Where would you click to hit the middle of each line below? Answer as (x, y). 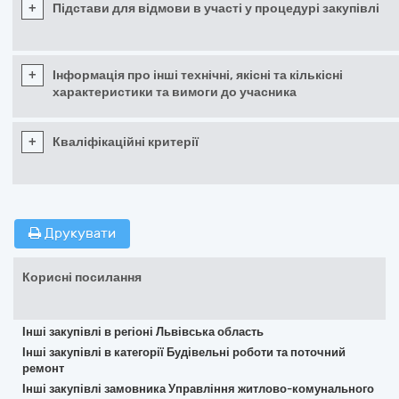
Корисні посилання (82, 277)
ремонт (43, 368)
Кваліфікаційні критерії (126, 142)
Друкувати (78, 233)
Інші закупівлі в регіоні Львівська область (143, 332)
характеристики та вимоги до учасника (175, 92)
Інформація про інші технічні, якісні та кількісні (198, 75)
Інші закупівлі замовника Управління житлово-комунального (198, 389)
